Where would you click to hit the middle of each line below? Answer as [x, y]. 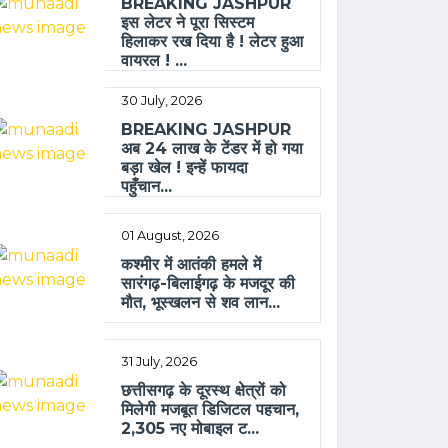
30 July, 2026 [162, 100]
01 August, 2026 [170, 236]
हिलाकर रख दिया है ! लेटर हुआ [212, 41]
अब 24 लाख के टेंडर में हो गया [212, 148]
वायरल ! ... [154, 60]
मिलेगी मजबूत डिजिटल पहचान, [210, 410]
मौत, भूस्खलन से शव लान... [201, 303]
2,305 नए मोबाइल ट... [190, 429]
